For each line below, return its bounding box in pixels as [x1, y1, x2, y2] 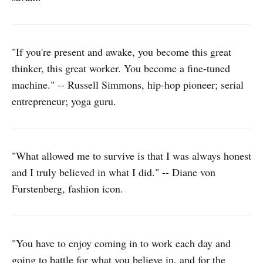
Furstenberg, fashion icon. [12, 181, 123, 195]
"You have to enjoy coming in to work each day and [12, 236, 231, 250]
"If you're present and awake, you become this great [12, 45, 231, 59]
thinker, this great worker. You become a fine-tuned [12, 61, 230, 75]
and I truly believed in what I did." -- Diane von [12, 165, 215, 179]
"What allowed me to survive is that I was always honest [12, 149, 251, 163]
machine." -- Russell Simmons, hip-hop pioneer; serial [12, 77, 244, 92]
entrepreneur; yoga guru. [12, 94, 116, 108]
